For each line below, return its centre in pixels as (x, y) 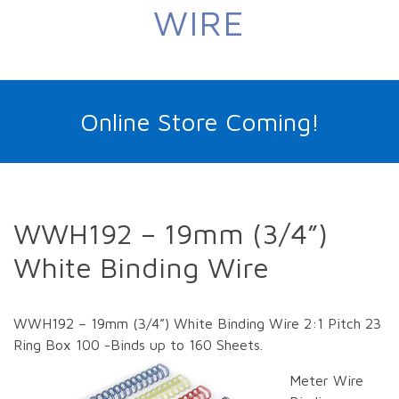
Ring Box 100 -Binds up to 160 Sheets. (138, 345)
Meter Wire (326, 381)
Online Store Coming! (199, 122)
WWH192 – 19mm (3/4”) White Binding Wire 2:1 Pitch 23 (197, 324)
